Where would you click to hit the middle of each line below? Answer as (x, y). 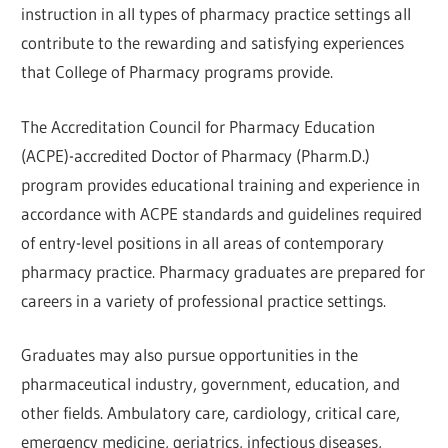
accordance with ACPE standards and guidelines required (222, 213)
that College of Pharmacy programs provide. (177, 72)
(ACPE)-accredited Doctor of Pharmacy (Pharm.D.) (196, 155)
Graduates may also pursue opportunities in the (190, 355)
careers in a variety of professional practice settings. (204, 300)
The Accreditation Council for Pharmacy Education (198, 126)
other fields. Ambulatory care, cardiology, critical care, (211, 413)
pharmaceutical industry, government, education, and (211, 384)
